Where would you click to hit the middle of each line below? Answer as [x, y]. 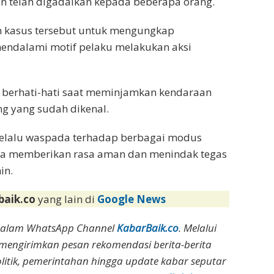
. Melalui [198, 228]
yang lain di [68, 199]
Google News [132, 199]
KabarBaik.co [148, 228]
